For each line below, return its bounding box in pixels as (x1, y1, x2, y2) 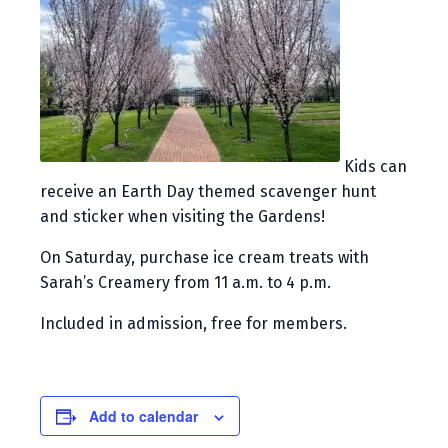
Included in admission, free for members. (40, 314, 347, 334)
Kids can (340, 157, 407, 177)
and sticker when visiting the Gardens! (40, 207, 325, 227)
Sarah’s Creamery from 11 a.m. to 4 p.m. (40, 273, 331, 293)
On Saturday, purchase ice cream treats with (40, 248, 369, 268)
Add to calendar (89, 406, 198, 427)
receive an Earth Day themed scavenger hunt (40, 182, 376, 202)
